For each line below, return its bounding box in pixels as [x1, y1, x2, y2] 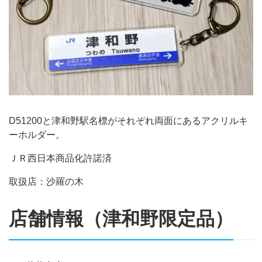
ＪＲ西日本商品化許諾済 [9, 153, 112, 163]
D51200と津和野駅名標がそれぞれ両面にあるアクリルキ [9, 115, 248, 126]
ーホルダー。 [9, 129, 65, 140]
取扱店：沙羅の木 [9, 176, 84, 187]
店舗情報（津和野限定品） [9, 208, 233, 229]
